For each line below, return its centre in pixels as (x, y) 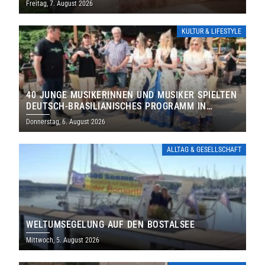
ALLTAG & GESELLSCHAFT (204, 150)
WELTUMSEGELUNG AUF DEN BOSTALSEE (111, 225)
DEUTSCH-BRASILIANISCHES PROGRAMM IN (116, 106)
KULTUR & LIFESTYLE (211, 32)
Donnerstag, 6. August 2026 (66, 122)
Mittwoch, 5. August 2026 (63, 240)
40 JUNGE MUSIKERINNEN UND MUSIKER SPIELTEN (132, 95)
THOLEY (43, 118)
